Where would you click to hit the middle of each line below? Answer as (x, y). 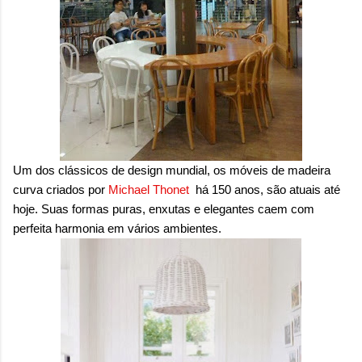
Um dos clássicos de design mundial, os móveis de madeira (172, 170)
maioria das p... (64, 31)
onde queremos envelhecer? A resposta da (159, 12)
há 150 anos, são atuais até (268, 190)
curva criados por (61, 190)
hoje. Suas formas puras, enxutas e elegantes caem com (164, 209)
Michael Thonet (152, 190)
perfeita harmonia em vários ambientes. (117, 229)
